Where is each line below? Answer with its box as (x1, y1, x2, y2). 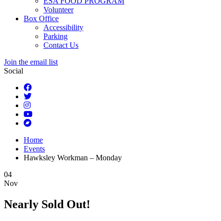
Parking (43, 32, 68, 40)
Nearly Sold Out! (4, 197, 90, 211)
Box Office (24, 14, 59, 23)
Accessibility (43, 23, 83, 32)
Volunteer (43, 5, 74, 14)
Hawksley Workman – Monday (24, 153, 122, 162)
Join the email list (4, 58, 58, 66)
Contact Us (43, 41, 78, 49)
